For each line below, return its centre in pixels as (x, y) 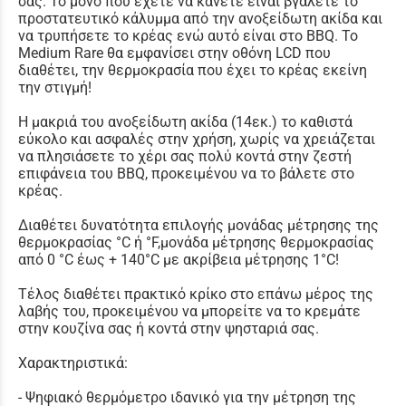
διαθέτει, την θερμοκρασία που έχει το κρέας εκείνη (193, 70)
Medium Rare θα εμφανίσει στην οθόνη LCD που (174, 53)
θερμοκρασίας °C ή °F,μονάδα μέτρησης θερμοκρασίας (196, 242)
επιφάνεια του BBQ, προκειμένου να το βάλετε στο (186, 173)
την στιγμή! (55, 87)
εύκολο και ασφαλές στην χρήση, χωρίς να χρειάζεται (197, 139)
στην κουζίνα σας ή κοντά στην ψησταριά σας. (169, 328)
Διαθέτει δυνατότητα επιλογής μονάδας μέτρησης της (198, 225)
